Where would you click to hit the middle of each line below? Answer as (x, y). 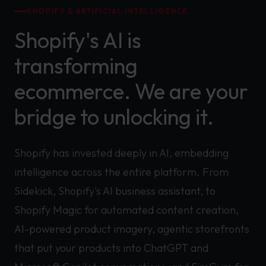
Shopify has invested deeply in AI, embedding (121, 153)
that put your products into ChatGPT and (111, 248)
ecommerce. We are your (131, 91)
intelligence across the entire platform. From (121, 172)
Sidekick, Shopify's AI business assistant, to (115, 191)
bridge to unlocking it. (114, 117)
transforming (76, 66)
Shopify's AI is (78, 40)
